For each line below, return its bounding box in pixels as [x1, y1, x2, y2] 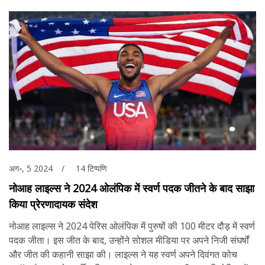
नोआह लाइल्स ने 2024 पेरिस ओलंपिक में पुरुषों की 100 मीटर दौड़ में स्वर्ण [9, 219, 255, 233]
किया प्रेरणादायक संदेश [9, 197, 98, 212]
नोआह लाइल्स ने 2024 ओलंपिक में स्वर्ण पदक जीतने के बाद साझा [9, 181, 254, 196]
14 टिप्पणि [76, 163, 107, 174]
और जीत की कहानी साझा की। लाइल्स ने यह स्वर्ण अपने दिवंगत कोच [9, 248, 237, 261]
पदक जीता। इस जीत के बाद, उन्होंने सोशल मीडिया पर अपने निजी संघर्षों [9, 234, 249, 247]
